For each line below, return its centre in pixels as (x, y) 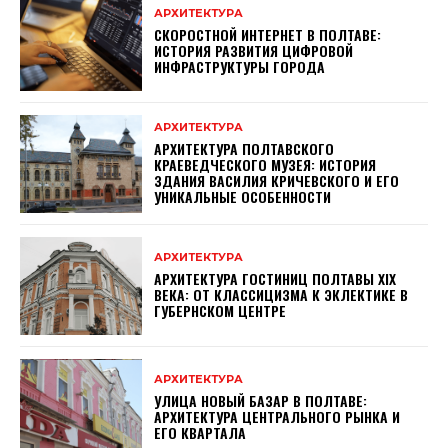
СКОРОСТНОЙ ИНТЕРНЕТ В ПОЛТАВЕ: (268, 35)
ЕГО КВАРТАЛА (202, 432)
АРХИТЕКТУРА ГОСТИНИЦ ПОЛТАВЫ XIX (275, 279)
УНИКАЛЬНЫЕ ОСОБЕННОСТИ (243, 197)
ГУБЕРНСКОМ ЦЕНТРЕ (220, 311)
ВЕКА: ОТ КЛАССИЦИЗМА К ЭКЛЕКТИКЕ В (281, 295)
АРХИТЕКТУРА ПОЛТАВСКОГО (244, 149)
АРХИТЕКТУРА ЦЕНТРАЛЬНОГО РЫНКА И (277, 416)
